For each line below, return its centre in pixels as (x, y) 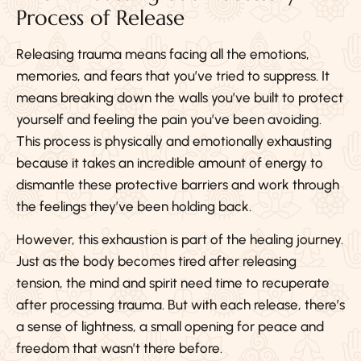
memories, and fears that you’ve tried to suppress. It (173, 75)
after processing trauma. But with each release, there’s (180, 305)
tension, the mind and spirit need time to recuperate (173, 283)
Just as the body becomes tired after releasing (156, 261)
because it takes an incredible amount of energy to (170, 162)
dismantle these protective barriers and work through (178, 184)
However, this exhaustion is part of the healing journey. (180, 240)
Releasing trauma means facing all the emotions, (163, 54)
